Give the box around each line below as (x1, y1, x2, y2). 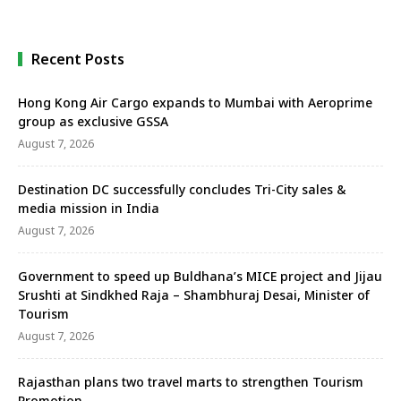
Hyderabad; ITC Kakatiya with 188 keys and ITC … (36, 8, 351, 27)
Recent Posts (31, 48, 124, 69)
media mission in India (18, 199, 159, 217)
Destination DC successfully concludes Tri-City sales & (18, 180, 346, 198)
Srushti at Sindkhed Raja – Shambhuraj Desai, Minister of (18, 286, 370, 303)
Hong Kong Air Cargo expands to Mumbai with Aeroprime (18, 93, 372, 111)
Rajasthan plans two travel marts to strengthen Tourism (18, 372, 363, 390)
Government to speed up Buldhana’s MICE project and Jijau (18, 267, 382, 285)
